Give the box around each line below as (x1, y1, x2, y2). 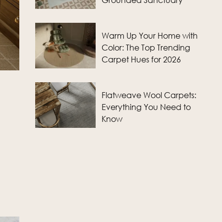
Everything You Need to (102, 102, 191, 112)
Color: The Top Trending (102, 43, 191, 53)
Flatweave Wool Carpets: (102, 90, 197, 100)
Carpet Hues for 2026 (102, 55, 181, 64)
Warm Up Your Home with (102, 31, 198, 41)
